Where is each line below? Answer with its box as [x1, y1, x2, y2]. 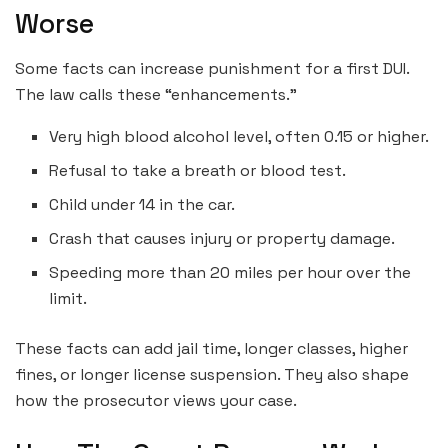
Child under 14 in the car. [49, 193, 236, 215]
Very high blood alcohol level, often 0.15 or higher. [49, 125, 430, 147]
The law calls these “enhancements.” [15, 83, 297, 105]
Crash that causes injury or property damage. [49, 227, 396, 249]
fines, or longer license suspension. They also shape [15, 363, 409, 385]
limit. [49, 287, 88, 309]
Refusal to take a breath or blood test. [49, 159, 347, 181]
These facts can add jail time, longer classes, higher [15, 337, 408, 359]
